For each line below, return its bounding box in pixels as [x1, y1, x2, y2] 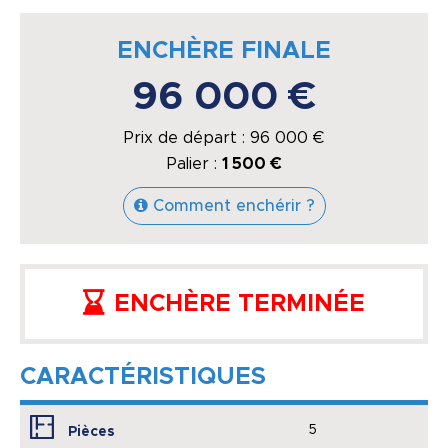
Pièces [68, 424, 115, 439]
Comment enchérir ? [152, 197, 315, 214]
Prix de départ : [124, 129, 250, 146]
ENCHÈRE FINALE [117, 38, 331, 63]
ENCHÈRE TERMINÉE [114, 291, 365, 316]
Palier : [166, 155, 222, 172]
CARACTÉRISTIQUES [20, 364, 266, 389]
